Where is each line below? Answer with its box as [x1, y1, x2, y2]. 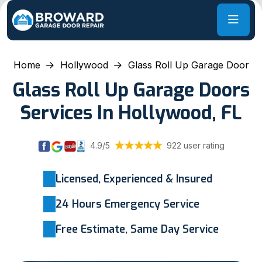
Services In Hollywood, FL [20, 100, 242, 125]
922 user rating [166, 140, 225, 150]
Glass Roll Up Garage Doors [12, 77, 250, 102]
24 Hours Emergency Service [56, 196, 199, 211]
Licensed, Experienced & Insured [56, 171, 212, 186]
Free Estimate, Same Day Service [56, 222, 219, 236]
